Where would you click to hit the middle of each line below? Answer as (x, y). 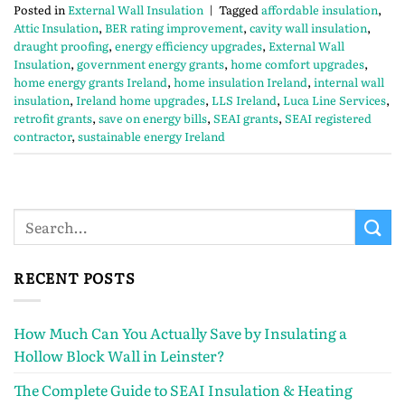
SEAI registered (328, 118)
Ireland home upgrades (141, 100)
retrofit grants (53, 118)
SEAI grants (246, 118)
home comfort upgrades (297, 64)
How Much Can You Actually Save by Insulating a (180, 332)
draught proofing (61, 46)
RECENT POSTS (75, 278)
